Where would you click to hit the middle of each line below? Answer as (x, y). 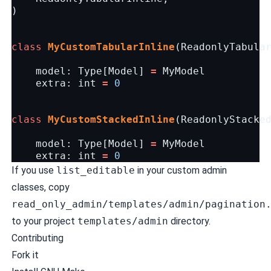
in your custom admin (181, 170)
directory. (189, 221)
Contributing (37, 238)
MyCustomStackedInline (111, 119)
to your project (44, 221)
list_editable (95, 170)
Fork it (25, 255)
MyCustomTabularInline (111, 47)
